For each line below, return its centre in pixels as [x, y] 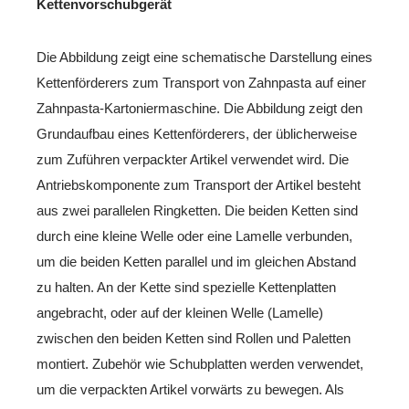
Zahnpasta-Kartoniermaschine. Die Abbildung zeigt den [199, 108]
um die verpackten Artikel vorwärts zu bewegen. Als [190, 389]
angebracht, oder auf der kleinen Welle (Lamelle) [180, 313]
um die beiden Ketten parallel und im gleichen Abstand [196, 262]
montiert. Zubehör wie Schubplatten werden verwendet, [200, 364]
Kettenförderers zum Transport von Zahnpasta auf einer [201, 83]
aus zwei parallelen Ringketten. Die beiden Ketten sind [197, 210]
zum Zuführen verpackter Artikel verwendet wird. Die [193, 159]
